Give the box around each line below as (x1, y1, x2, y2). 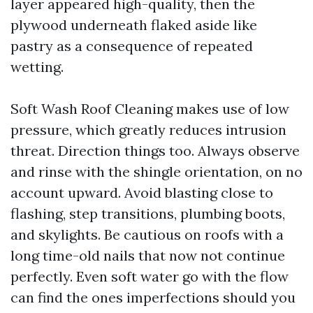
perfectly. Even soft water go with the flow (10, 268, 289, 285)
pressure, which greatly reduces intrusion (10, 121, 286, 138)
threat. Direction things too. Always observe (10, 142, 300, 159)
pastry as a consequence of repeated (10, 37, 253, 54)
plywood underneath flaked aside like (10, 16, 257, 34)
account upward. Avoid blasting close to (10, 184, 273, 201)
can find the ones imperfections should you (10, 289, 296, 306)
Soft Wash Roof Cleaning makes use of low (10, 100, 289, 117)
